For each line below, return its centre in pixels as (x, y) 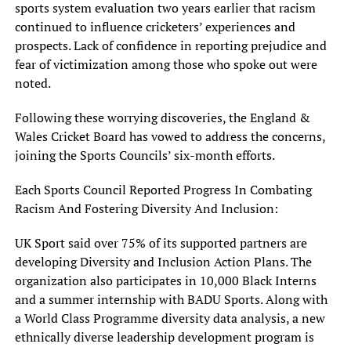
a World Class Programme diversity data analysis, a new (170, 318)
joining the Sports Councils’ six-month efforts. (145, 156)
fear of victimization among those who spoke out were (166, 65)
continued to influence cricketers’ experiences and (155, 27)
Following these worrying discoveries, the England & (162, 118)
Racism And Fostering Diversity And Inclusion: (146, 209)
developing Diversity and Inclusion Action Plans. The (163, 262)
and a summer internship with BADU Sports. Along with (171, 300)
